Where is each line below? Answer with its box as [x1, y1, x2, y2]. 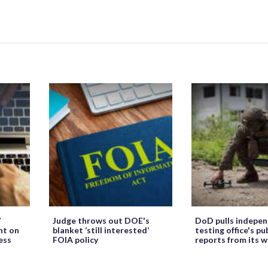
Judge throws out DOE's [53, 215, 150, 226]
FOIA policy [53, 234, 98, 245]
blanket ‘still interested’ [53, 224, 149, 235]
